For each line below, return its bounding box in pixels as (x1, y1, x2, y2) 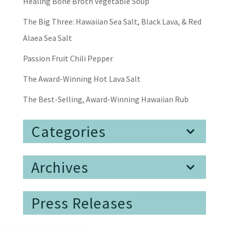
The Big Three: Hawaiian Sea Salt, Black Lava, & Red (22, 16, 201, 27)
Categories (31, 121, 106, 141)
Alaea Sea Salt (22, 32, 72, 43)
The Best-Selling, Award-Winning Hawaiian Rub (22, 94, 189, 104)
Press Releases (31, 193, 133, 213)
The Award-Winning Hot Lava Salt (22, 73, 141, 84)
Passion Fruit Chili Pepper (22, 53, 113, 63)
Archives (31, 157, 88, 177)
